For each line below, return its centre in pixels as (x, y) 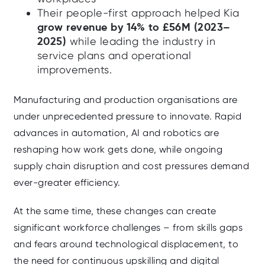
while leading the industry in (141, 41)
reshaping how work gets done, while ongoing (118, 150)
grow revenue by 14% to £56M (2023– (134, 27)
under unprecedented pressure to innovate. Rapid (127, 117)
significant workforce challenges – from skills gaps (128, 228)
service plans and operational (114, 56)
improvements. (74, 70)
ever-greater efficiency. (67, 183)
